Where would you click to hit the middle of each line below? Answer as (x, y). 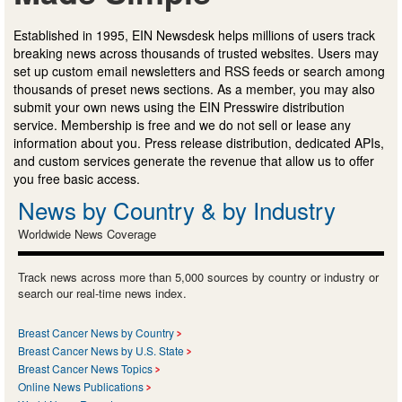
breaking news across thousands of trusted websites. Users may (196, 52)
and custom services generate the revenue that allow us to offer (194, 160)
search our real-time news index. (102, 293)
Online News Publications (81, 386)
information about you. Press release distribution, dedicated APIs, (199, 142)
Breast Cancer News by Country (96, 332)
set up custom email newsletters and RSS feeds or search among (199, 70)
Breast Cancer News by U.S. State (101, 350)
